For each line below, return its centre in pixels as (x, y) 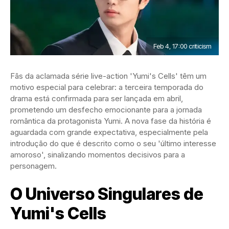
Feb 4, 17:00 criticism (182, 46)
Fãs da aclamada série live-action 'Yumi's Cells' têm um (108, 76)
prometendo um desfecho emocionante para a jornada (106, 110)
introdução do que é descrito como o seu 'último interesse (113, 144)
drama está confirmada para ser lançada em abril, (97, 99)
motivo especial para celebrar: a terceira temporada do (107, 87)
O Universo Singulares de (107, 194)
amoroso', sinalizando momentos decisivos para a (98, 155)
